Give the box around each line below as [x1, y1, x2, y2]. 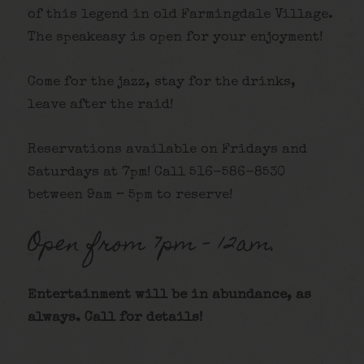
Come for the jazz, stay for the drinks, [28, 76, 297, 90]
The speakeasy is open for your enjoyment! [28, 31, 323, 45]
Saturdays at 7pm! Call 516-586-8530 [28, 166, 286, 180]
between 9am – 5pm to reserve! [28, 188, 233, 203]
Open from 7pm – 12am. [28, 223, 277, 267]
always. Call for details [28, 310, 200, 325]
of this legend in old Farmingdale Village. [28, 8, 334, 23]
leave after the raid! [28, 98, 174, 113]
